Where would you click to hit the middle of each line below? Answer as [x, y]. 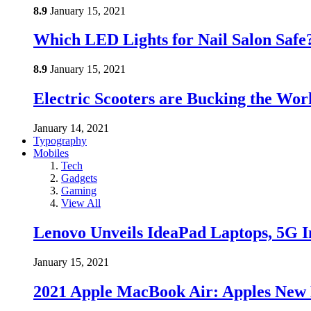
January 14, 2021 [71, 128]
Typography [60, 141]
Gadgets [79, 178]
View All [81, 203]
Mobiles [51, 153]
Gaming [79, 191]
